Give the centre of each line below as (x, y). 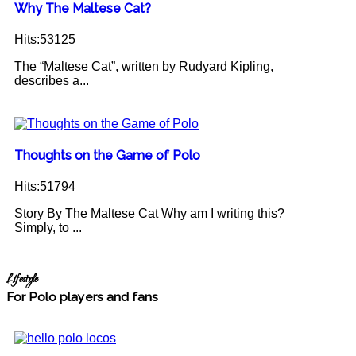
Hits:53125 (45, 39)
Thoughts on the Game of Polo (107, 156)
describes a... (52, 80)
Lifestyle (22, 281)
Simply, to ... (48, 228)
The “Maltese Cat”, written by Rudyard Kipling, (144, 66)
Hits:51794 (45, 187)
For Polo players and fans (82, 297)
